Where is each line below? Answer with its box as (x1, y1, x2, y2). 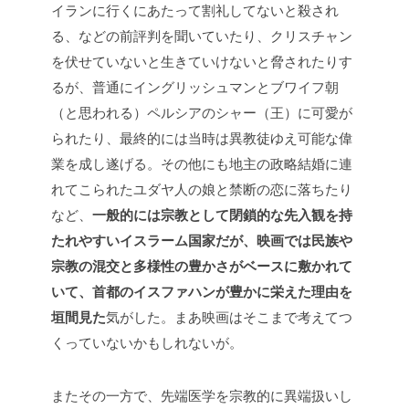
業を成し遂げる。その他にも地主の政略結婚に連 (51, 155, 352, 172)
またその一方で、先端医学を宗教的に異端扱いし (51, 387, 352, 404)
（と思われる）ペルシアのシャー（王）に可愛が (51, 104, 352, 121)
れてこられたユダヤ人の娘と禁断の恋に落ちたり (51, 181, 352, 197)
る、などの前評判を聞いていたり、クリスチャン (51, 27, 352, 44)
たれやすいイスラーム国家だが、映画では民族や (51, 232, 352, 248)
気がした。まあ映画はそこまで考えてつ (106, 309, 352, 325)
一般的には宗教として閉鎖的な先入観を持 (92, 206, 352, 223)
